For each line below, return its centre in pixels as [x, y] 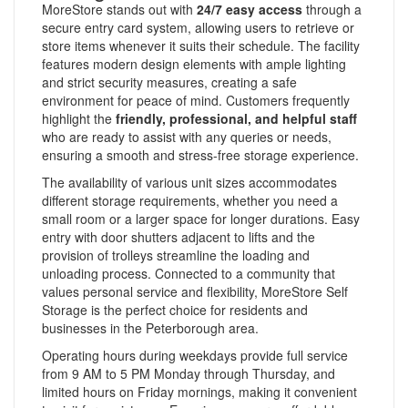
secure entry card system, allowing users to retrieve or [198, 27]
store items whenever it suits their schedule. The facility [201, 45]
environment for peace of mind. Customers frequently [196, 100]
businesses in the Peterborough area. [150, 327]
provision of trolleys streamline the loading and [176, 255]
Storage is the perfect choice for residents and [175, 309]
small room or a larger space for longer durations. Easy [201, 218]
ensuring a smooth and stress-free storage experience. [200, 154]
